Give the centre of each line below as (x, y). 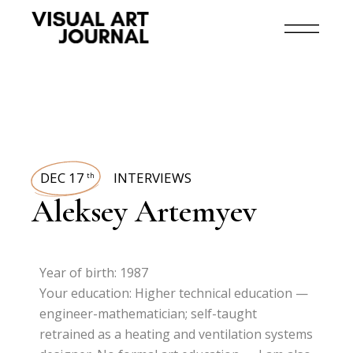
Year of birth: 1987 (94, 273)
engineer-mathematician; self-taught (149, 314)
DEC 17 (63, 178)
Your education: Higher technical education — (174, 293)
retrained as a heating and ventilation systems (176, 334)
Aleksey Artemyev (145, 211)
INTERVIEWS (153, 178)
